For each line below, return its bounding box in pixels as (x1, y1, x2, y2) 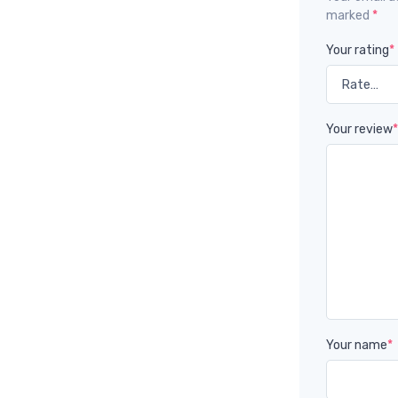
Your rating (326, 42, 390, 58)
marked (326, 7, 373, 23)
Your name (326, 338, 388, 353)
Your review (326, 122, 394, 137)
